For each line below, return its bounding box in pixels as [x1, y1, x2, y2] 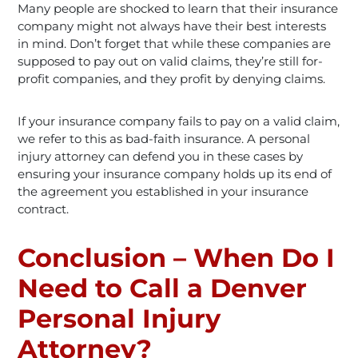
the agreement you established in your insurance [18, 183, 309, 199]
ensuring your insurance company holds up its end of [18, 165, 332, 181]
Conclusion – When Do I [18, 241, 336, 273]
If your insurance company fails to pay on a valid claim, [18, 113, 340, 129]
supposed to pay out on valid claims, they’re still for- [18, 53, 324, 69]
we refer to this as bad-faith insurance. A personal [18, 130, 311, 146]
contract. [18, 201, 70, 217]
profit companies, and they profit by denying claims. [18, 70, 326, 86]
